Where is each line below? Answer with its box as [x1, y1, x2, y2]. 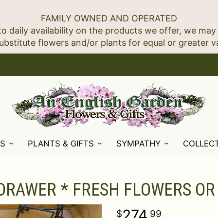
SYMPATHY [116, 139, 161, 148]
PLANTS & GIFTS [28, 139, 94, 148]
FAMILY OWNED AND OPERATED [41, 13, 177, 23]
